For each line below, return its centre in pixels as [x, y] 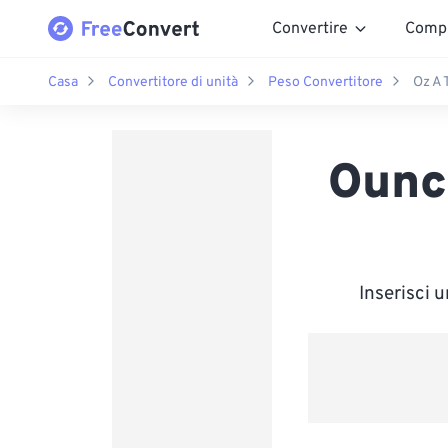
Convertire [310, 28]
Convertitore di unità [173, 82]
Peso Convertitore [325, 82]
